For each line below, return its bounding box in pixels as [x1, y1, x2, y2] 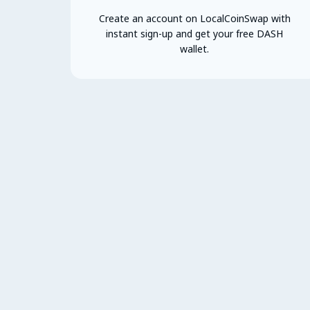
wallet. [180, 42, 210, 55]
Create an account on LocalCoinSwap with [98, 11, 291, 25]
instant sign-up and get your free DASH [106, 26, 284, 40]
